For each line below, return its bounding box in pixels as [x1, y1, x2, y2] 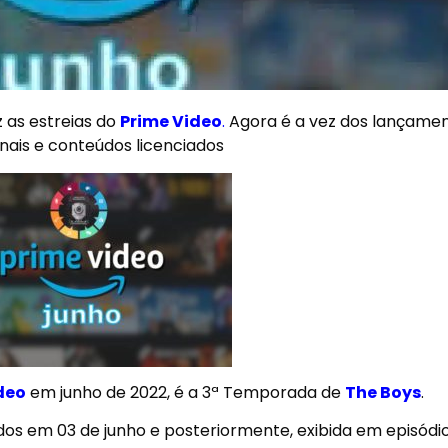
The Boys [345, 380, 421, 404]
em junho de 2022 [26, 380, 167, 404]
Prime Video [120, 110, 222, 134]
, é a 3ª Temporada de [167, 380, 345, 404]
